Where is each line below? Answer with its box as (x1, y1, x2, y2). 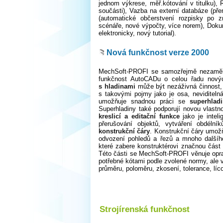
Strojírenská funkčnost (100, 204, 190, 215)
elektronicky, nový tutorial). (99, 29, 176, 37)
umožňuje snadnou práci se (99, 98, 190, 106)
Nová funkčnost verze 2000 (107, 47, 209, 57)
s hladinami (99, 83, 135, 91)
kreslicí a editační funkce (99, 112, 180, 120)
